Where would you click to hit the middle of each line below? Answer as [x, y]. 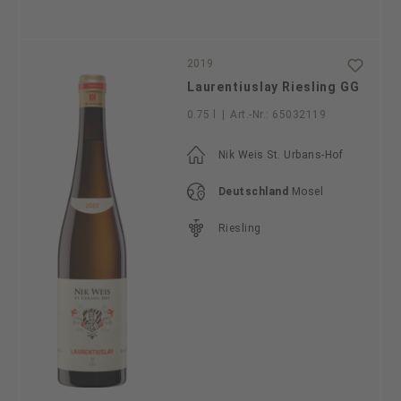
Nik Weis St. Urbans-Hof [281, 155]
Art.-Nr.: [250, 115]
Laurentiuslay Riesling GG [273, 87]
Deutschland [253, 192]
